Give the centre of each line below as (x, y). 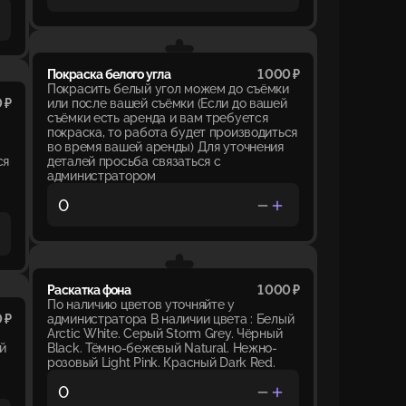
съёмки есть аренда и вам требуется (158, 118)
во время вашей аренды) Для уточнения (165, 147)
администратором (101, 176)
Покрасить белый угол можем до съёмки (168, 89)
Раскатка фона (89, 290)
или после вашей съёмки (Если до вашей (167, 104)
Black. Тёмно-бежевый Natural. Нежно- (162, 348)
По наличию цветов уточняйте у (141, 305)
